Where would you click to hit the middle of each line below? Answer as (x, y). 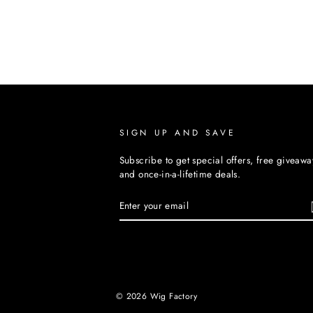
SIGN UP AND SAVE (177, 133)
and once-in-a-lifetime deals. (180, 174)
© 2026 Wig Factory (156, 297)
